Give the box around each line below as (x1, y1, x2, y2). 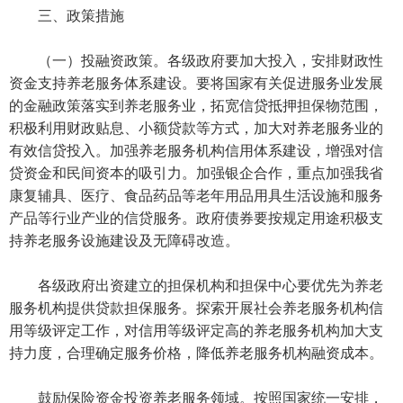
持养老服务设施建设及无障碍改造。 (9, 230, 239, 250)
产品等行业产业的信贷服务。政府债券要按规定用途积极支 (9, 208, 383, 228)
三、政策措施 (9, 5, 124, 25)
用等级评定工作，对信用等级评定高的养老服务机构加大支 (9, 320, 383, 340)
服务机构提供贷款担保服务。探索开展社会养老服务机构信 (9, 298, 383, 318)
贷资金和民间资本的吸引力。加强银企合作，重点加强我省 (9, 163, 383, 183)
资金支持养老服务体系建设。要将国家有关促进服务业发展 (9, 73, 383, 93)
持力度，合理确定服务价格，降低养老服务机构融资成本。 (9, 343, 383, 363)
